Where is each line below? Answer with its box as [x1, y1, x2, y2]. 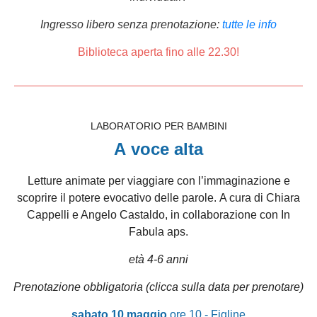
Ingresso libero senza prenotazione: [40, 18, 222, 30]
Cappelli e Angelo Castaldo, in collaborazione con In [27, 209, 290, 221]
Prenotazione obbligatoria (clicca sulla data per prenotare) [13, 281, 304, 293]
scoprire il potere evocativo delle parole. [17, 192, 219, 204]
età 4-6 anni [129, 253, 188, 265]
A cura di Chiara [219, 192, 300, 204]
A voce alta [114, 139, 203, 158]
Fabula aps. [129, 226, 188, 238]
